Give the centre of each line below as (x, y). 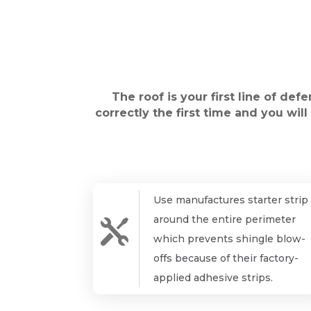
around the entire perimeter (224, 220)
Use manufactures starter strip (230, 200)
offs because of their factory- (226, 259)
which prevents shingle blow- (229, 239)
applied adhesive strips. (213, 278)
